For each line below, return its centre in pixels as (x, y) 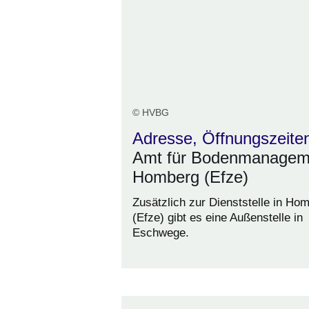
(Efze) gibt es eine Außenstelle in (218, 217)
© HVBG (151, 112)
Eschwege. (161, 232)
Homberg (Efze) (190, 177)
